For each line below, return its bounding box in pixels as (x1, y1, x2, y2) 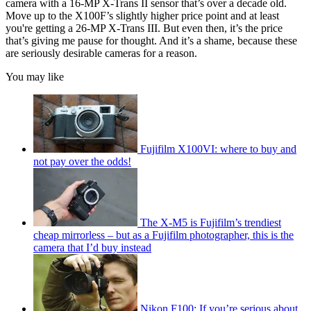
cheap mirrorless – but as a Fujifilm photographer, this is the (33, 228, 294, 241)
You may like (6, 70, 64, 83)
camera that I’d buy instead (33, 241, 151, 253)
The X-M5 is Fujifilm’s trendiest (140, 216, 281, 228)
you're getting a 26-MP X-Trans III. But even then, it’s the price (6, 22, 283, 34)
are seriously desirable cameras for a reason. (6, 47, 197, 59)
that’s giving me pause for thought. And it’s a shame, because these (6, 34, 297, 47)
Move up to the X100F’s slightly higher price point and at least (6, 9, 279, 22)
